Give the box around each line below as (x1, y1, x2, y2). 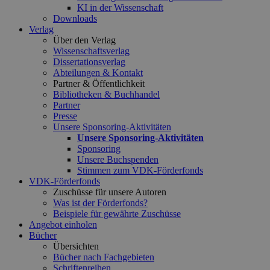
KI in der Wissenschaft (77, 2, 163, 13)
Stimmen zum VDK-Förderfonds (77, 165, 203, 175)
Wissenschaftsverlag (53, 46, 130, 56)
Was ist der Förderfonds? (53, 198, 148, 208)
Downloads (53, 13, 97, 24)
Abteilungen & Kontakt (53, 67, 143, 78)
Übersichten (53, 241, 99, 251)
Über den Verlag (53, 35, 116, 45)
